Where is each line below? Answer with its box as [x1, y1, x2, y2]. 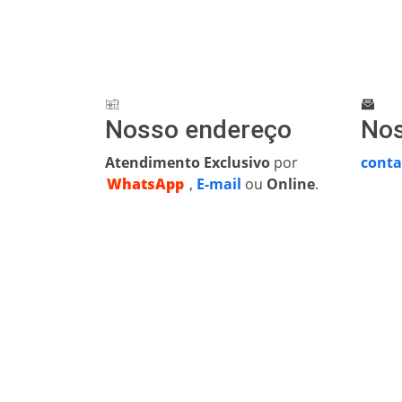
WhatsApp [107, 174, 184, 194]
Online [267, 174, 315, 194]
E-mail [197, 174, 241, 194]
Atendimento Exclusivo [105, 153, 270, 172]
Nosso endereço [105, 115, 292, 144]
